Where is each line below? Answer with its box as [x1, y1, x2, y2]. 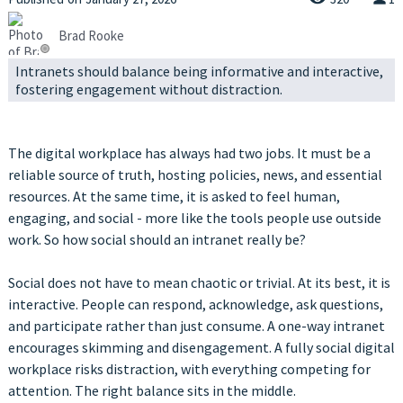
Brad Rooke [58, 26, 124, 44]
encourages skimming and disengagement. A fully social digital [7, 338, 395, 357]
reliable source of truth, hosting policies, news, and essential [7, 166, 382, 184]
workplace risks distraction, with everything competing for [7, 360, 371, 379]
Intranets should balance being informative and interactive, [14, 62, 383, 81]
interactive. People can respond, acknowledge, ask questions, [7, 295, 383, 314]
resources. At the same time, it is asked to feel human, [7, 187, 340, 206]
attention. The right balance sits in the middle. [7, 381, 296, 400]
